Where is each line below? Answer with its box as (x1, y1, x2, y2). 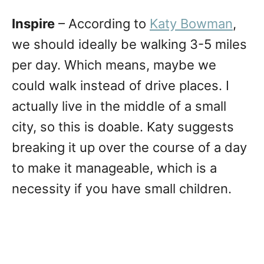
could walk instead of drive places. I (12, 78, 229, 94)
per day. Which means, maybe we (12, 57, 216, 73)
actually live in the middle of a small (12, 98, 226, 114)
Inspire (12, 16, 55, 32)
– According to (55, 16, 150, 32)
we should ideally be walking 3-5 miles (12, 37, 247, 52)
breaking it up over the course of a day (12, 140, 247, 156)
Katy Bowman (150, 16, 233, 32)
